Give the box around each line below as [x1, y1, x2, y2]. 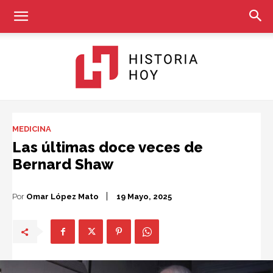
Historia [136, 110, 165, 121]
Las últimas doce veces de [12, 138, 203, 156]
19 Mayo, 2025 [116, 192, 172, 202]
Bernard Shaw [12, 155, 113, 173]
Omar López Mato [26, 191, 99, 201]
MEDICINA [12, 124, 51, 133]
